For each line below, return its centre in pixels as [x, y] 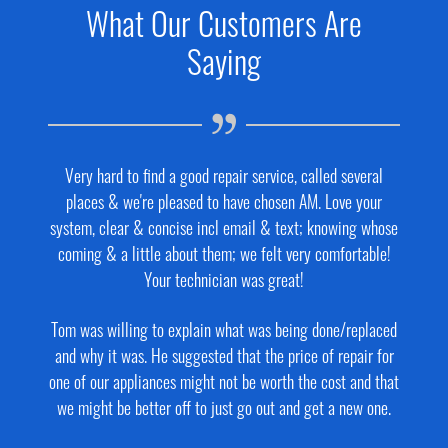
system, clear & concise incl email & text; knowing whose [224, 230]
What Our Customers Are [224, 28]
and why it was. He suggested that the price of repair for [224, 358]
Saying [224, 66]
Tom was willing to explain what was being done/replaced [224, 332]
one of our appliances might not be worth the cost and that [224, 384]
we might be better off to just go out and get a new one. [224, 410]
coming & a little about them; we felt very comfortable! [224, 256]
